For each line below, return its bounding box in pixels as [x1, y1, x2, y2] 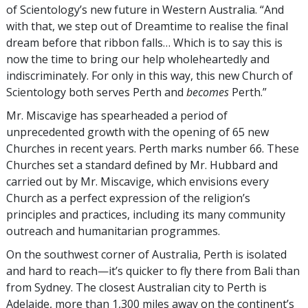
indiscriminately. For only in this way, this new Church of [6, 68, 293, 84]
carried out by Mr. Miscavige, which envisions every [6, 174, 269, 190]
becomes [186, 85, 229, 100]
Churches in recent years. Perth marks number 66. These [6, 141, 299, 157]
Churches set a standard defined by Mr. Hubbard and [6, 157, 278, 173]
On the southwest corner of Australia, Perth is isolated [6, 247, 287, 263]
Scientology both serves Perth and [6, 85, 186, 100]
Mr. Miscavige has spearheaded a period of [6, 108, 228, 124]
